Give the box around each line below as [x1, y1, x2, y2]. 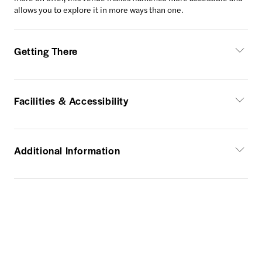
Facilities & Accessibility [14, 94, 129, 108]
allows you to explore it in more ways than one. [14, 4, 183, 15]
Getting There [14, 44, 78, 58]
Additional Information [14, 143, 120, 157]
